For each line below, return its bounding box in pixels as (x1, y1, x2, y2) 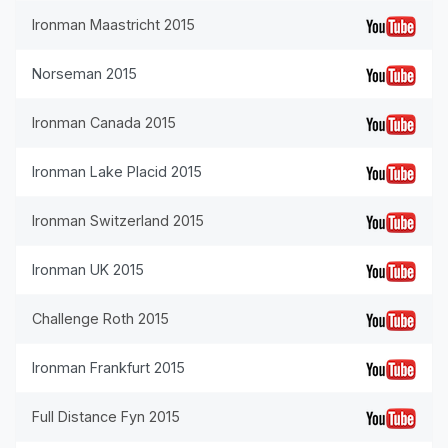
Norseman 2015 (32, 65, 137, 82)
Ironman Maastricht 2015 (32, 16, 195, 33)
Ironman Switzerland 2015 (32, 212, 204, 229)
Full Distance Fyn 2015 (32, 408, 180, 425)
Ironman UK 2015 (32, 261, 144, 278)
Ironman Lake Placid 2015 (32, 163, 202, 180)
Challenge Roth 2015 (32, 310, 169, 327)
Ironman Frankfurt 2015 (32, 359, 185, 376)
